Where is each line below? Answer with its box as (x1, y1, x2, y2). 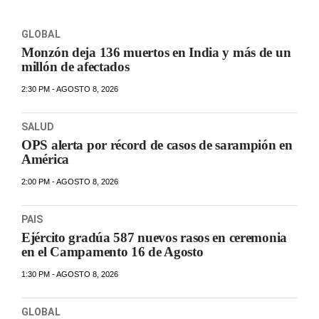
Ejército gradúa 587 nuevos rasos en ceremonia (21, 230, 287, 245)
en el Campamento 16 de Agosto (21, 244, 204, 259)
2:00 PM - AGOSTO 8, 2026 (21, 177, 119, 186)
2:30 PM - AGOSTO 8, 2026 (21, 85, 119, 93)
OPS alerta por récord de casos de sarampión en (21, 137, 293, 152)
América (21, 152, 69, 167)
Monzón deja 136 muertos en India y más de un (21, 45, 291, 60)
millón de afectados (21, 59, 130, 74)
